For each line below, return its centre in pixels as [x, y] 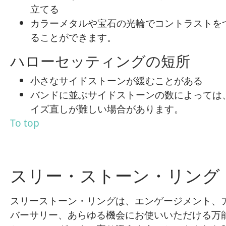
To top [25, 123]
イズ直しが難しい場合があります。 [107, 109]
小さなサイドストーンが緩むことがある [117, 80]
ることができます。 [73, 37]
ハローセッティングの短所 [100, 61]
